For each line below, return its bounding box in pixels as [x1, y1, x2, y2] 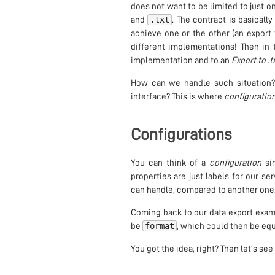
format [144, 221, 174, 231]
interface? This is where [130, 92, 224, 102]
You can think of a [130, 158, 210, 168]
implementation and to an [130, 56, 231, 66]
